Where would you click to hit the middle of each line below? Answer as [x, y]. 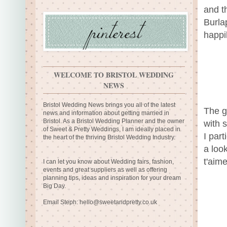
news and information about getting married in [106, 113]
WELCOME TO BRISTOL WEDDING [114, 75]
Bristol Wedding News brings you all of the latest [109, 105]
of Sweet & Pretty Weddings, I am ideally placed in [112, 129]
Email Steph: [61, 202]
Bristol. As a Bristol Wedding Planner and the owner [114, 121]
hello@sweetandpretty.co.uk [118, 202]
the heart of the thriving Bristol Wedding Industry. [109, 137]
